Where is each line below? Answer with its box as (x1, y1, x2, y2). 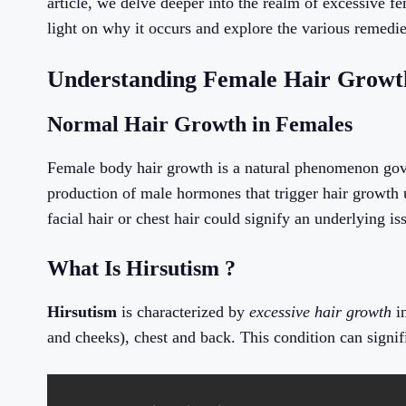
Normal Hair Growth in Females (47, 112, 353, 137)
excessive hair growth (249, 303, 391, 322)
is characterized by (117, 303, 249, 322)
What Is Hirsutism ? (47, 256, 236, 281)
